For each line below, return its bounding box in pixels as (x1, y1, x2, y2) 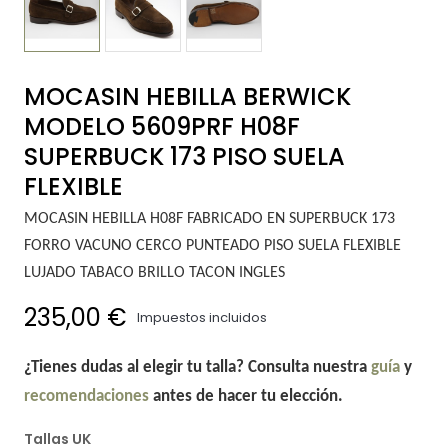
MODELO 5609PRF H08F (23, 109, 300, 143)
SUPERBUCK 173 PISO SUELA (23, 139, 345, 173)
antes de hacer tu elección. (148, 387, 343, 405)
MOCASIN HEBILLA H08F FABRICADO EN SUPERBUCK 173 (23, 210, 395, 227)
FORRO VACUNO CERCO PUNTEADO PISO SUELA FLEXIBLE (23, 237, 401, 254)
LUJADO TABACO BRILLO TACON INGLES (23, 264, 285, 281)
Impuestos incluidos (136, 307, 267, 327)
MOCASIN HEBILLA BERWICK (23, 79, 351, 113)
